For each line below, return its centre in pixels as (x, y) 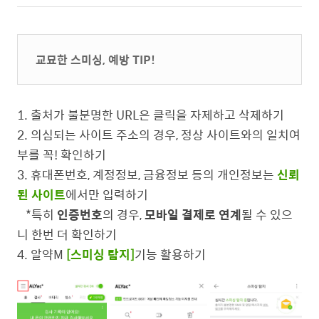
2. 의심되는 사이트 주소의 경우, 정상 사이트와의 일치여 (159, 135)
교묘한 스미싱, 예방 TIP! (95, 59)
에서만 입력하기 (107, 194)
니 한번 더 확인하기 (67, 234)
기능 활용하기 (170, 254)
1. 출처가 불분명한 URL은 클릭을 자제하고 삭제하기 (151, 115)
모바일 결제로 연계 (193, 214)
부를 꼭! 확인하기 (62, 155)
